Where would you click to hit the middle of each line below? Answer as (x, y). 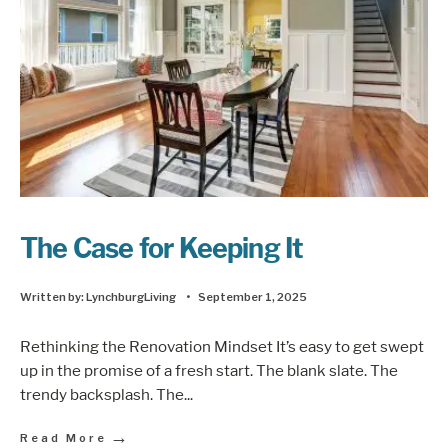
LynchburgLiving (131, 297)
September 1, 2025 (252, 297)
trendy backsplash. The (102, 394)
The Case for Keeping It (162, 249)
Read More (63, 437)
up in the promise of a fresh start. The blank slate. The (209, 370)
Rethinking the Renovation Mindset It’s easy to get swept (222, 346)
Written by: (53, 297)
